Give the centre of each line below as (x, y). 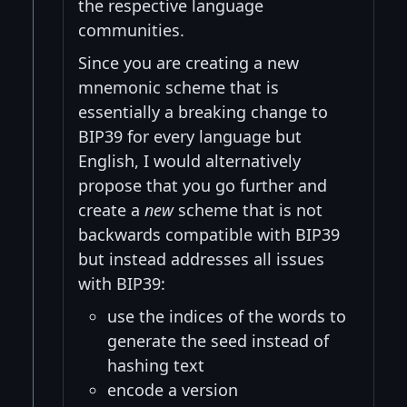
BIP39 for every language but (190, 136)
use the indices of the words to (227, 316)
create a (111, 209)
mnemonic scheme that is (179, 87)
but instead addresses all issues (201, 258)
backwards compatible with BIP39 (209, 234)
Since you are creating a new (189, 62)
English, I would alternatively (189, 160)
